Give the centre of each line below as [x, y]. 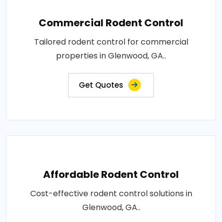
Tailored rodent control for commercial [111, 42]
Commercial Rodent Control [111, 23]
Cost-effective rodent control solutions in [111, 194]
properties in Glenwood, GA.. [111, 56]
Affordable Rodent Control [111, 174]
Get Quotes [101, 85]
